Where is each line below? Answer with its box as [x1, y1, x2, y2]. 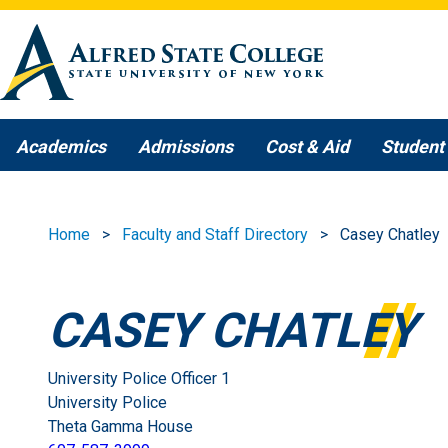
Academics [16, 136, 106, 158]
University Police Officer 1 [48, 369, 230, 389]
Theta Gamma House [48, 417, 193, 437]
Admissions [138, 136, 233, 158]
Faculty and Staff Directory [122, 225, 308, 245]
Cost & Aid [265, 136, 349, 158]
